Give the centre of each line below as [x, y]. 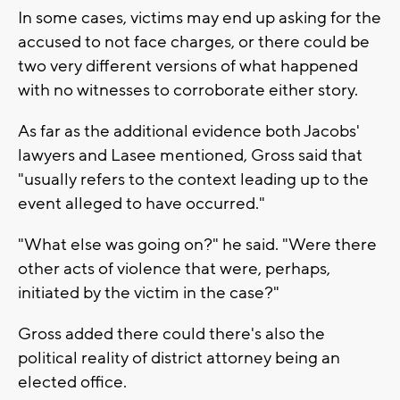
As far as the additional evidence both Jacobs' [189, 132]
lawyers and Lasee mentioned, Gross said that [190, 156]
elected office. [72, 383]
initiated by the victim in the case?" [149, 293]
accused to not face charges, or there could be [194, 42]
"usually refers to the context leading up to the [193, 180]
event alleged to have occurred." [142, 204]
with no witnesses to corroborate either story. [188, 91]
